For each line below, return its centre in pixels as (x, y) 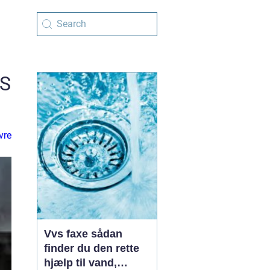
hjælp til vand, (80, 263)
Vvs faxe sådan (67, 234)
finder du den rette (92, 248)
